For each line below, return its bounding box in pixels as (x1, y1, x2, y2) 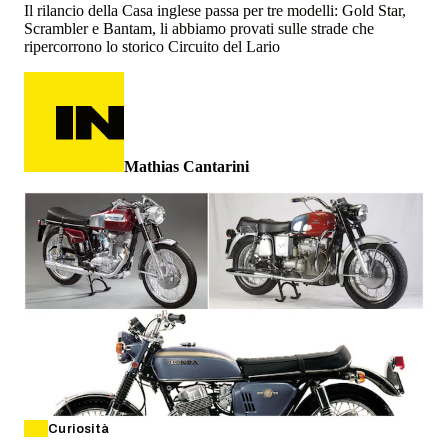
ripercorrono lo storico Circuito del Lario (24, 38, 280, 56)
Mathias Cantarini (124, 158, 249, 176)
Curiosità (48, 422, 110, 437)
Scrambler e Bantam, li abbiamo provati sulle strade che (24, 20, 374, 38)
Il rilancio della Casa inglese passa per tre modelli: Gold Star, (24, 2, 406, 20)
